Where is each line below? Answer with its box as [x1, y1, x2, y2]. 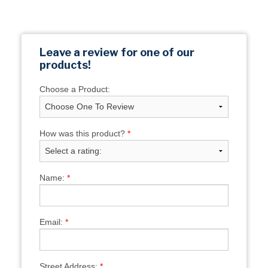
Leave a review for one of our [39, 45, 194, 59]
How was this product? [39, 128, 127, 138]
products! [39, 58, 91, 71]
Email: [39, 217, 65, 227]
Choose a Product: [39, 84, 110, 94]
